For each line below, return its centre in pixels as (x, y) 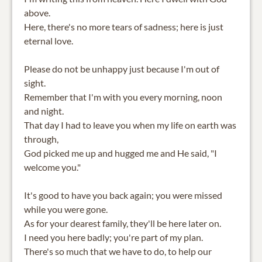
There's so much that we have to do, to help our (118, 251)
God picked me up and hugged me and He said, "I (120, 153)
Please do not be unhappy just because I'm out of (122, 68)
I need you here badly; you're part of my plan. (113, 237)
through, (41, 139)
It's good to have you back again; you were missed (123, 195)
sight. (35, 82)
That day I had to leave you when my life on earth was (130, 125)
